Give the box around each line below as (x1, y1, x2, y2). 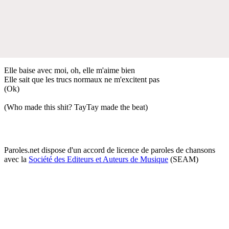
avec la (4, 154, 29, 164)
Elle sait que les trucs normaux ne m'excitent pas (4, 75, 159, 84)
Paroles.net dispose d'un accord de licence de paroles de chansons (4, 145, 215, 154)
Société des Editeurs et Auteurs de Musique (29, 154, 168, 164)
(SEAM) (168, 154, 198, 164)
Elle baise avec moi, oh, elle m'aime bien (4, 65, 135, 75)
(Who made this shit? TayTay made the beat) (4, 102, 148, 111)
